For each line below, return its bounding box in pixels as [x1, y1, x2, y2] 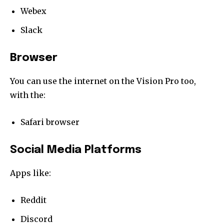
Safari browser [20, 116, 79, 127]
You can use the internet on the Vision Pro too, [10, 75, 196, 86]
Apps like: [10, 167, 51, 178]
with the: [10, 89, 45, 100]
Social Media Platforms [10, 144, 141, 155]
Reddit [20, 194, 46, 205]
